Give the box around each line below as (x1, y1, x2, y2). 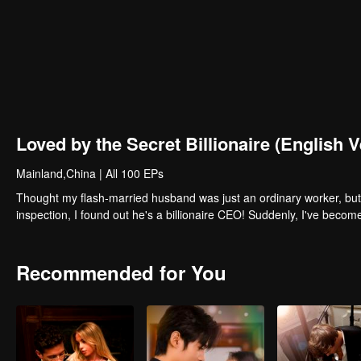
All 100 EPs (106, 165, 164, 181)
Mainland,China (16, 165, 96, 181)
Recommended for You (16, 259, 226, 286)
